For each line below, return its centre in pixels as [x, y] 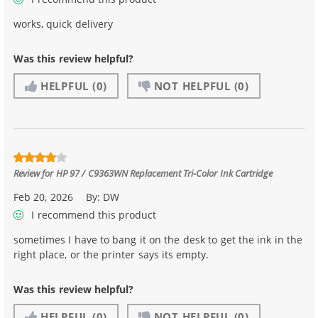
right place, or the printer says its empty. [111, 254]
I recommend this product [93, 214]
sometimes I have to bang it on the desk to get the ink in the [158, 239]
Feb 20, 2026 [43, 197]
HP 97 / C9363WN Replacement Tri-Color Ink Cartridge [164, 173]
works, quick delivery [63, 23]
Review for [35, 173]
